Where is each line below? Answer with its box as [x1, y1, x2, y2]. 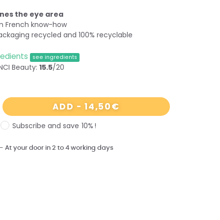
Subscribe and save [12, 120, 81, 131]
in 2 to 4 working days [44, 142, 114, 152]
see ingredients [32, 53, 77, 61]
